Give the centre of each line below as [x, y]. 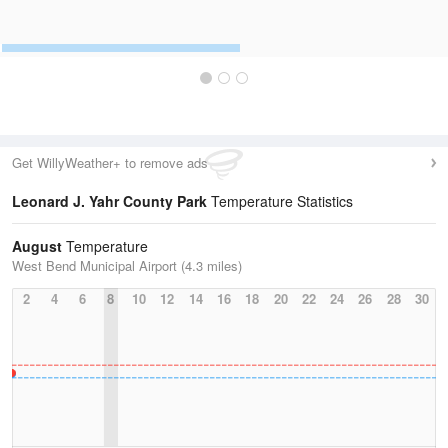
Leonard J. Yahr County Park [109, 201]
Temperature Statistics [280, 201]
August [37, 246]
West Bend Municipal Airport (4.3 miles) [127, 265]
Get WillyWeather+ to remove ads [110, 162]
